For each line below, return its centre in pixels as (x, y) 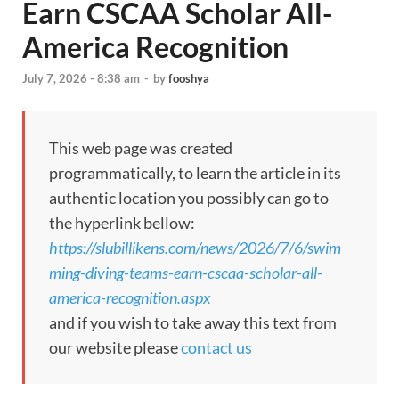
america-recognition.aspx (130, 298)
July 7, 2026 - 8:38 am (81, 79)
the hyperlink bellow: (122, 223)
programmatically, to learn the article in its (195, 173)
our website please (115, 348)
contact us (216, 348)
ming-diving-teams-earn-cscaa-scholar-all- (186, 273)
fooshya (189, 79)
